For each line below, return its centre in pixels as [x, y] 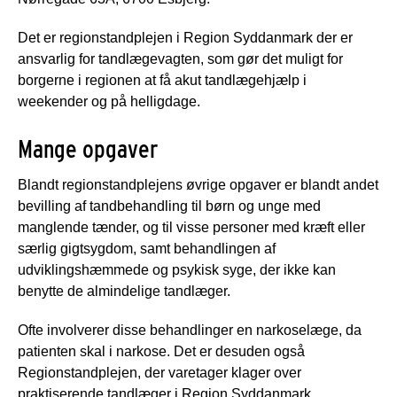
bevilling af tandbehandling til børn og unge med [169, 206]
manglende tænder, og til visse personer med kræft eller [191, 227]
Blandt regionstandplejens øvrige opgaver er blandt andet [198, 184]
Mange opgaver [88, 148]
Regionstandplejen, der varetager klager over [160, 372]
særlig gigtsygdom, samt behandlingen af [147, 248]
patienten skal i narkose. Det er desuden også [161, 351]
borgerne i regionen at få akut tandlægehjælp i [162, 80]
